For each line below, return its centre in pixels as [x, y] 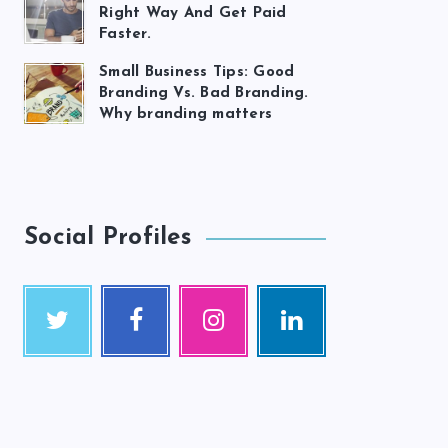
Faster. [125, 34]
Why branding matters [185, 114]
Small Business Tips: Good [197, 72]
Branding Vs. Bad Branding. [204, 93]
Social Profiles [107, 238]
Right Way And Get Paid [193, 13]
